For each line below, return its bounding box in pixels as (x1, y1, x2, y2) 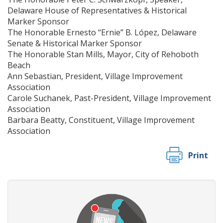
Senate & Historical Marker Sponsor (7, 38, 142, 49)
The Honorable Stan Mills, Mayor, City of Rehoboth (7, 49, 199, 60)
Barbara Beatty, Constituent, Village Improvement (7, 114, 195, 126)
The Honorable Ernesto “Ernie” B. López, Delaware (7, 27, 197, 38)
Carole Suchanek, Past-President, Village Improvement (7, 93, 211, 104)
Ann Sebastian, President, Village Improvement (7, 71, 183, 82)
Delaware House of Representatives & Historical (7, 5, 187, 16)
